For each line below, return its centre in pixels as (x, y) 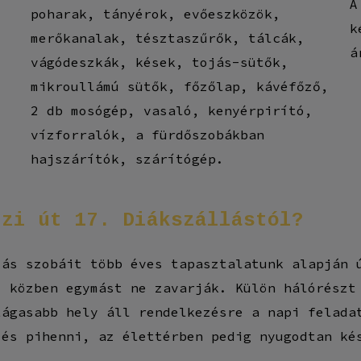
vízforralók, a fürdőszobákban (147, 134)
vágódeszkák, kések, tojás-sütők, (159, 62)
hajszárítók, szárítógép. (127, 158)
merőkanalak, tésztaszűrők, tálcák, (167, 37)
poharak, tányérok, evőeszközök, (155, 13)
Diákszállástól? (214, 220)
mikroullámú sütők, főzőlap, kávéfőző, (179, 86)
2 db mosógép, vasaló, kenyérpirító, (171, 110)
